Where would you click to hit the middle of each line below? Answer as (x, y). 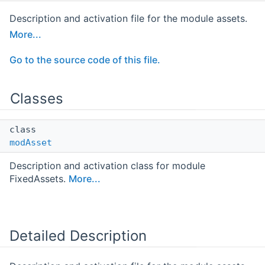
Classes (37, 99)
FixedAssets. (39, 179)
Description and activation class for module (107, 166)
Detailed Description (78, 236)
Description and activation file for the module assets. (128, 19)
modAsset (31, 143)
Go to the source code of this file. (85, 60)
